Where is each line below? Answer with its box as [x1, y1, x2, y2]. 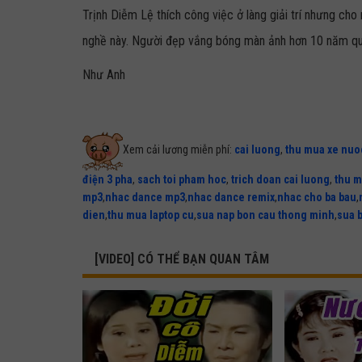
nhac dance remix [187, 191, 275, 204]
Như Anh [82, 67, 125, 82]
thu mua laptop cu [107, 208, 194, 221]
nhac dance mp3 [105, 191, 185, 204]
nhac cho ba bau [277, 191, 356, 204]
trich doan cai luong [231, 173, 330, 186]
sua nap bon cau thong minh [196, 208, 335, 221]
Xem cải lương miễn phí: [123, 142, 234, 156]
